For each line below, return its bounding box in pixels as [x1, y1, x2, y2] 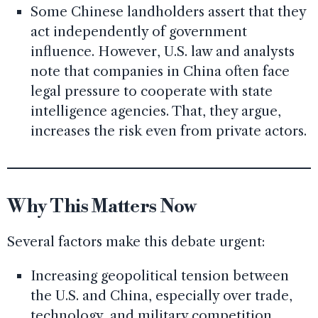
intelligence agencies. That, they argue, [30, 102, 281, 119]
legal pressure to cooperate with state [30, 82, 273, 99]
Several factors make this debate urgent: [7, 234, 265, 251]
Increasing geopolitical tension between [30, 268, 289, 285]
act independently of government [30, 23, 247, 40]
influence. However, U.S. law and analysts [30, 43, 295, 60]
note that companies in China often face [30, 62, 290, 79]
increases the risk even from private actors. [30, 122, 307, 139]
